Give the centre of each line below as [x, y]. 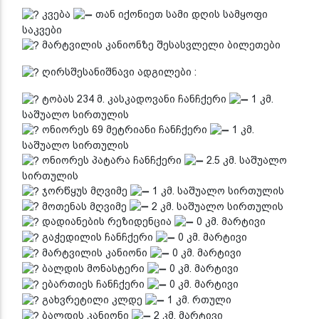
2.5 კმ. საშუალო [245, 160]
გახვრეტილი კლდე [92, 299]
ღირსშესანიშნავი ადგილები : [118, 72]
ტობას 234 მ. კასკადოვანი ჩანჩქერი [134, 99]
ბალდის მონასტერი [93, 269]
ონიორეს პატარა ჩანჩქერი [112, 160]
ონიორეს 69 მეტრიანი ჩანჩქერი [125, 129]
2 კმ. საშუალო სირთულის [216, 206]
